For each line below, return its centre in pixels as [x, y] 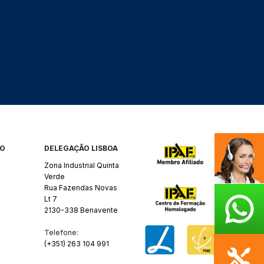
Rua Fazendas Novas [81, 188]
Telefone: [62, 233]
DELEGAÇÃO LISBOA [81, 148]
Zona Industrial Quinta [82, 166]
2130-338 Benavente [81, 210]
